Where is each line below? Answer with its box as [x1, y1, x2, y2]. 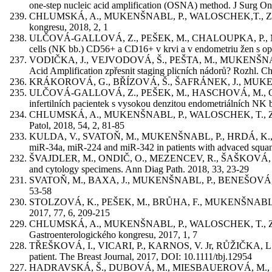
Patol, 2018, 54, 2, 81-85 [29, 120, 124, 131]
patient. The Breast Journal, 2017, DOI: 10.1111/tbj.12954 [29, 251, 252, 262]
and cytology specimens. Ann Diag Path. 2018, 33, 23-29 [29, 163, 249, 174]
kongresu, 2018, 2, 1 [29, 21, 108, 32]
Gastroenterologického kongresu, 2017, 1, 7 [29, 229, 197, 240]
